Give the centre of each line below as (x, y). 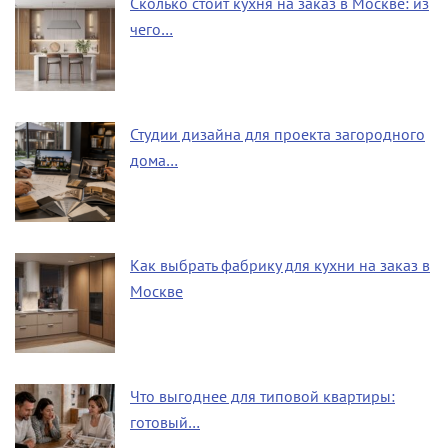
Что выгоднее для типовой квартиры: (262, 396)
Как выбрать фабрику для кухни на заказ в (280, 265)
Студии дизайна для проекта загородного (277, 134)
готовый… (165, 422)
